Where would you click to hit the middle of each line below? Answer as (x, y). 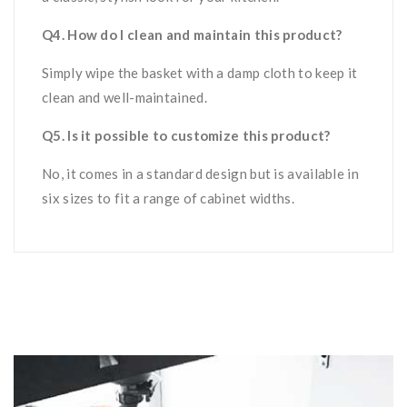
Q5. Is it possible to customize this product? (186, 135)
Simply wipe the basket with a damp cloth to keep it (200, 73)
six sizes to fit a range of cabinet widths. (168, 198)
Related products (111, 315)
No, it (59, 174)
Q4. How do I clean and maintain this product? (192, 35)
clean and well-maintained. (124, 97)
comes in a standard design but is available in (217, 174)
